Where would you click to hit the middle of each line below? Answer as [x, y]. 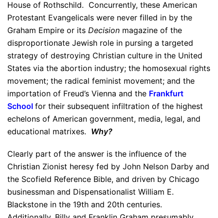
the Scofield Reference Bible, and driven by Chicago [103, 179]
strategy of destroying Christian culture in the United [105, 55]
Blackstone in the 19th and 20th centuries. [86, 204]
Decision [104, 30]
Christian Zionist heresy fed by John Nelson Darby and [108, 166]
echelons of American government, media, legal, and [104, 119]
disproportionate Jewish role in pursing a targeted [100, 43]
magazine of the [151, 30]
